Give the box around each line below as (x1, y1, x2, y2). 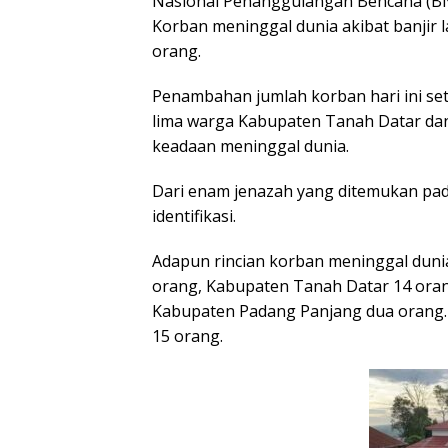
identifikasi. (152, 204, 236, 227)
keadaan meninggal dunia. (152, 134, 349, 157)
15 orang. (152, 324, 223, 347)
